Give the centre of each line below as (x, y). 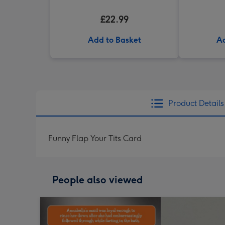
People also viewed (97, 180)
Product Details (196, 103)
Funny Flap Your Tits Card (95, 138)
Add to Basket (115, 40)
